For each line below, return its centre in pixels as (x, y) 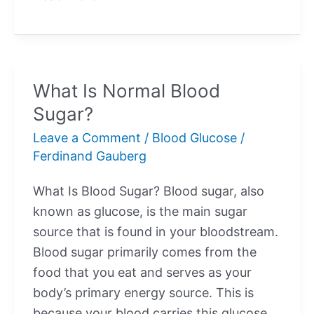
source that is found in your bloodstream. (156, 231)
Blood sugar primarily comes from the (145, 252)
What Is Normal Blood (127, 90)
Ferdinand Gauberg (90, 156)
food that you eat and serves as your (142, 272)
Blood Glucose (194, 138)
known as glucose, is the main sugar (140, 211)
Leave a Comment (87, 138)
